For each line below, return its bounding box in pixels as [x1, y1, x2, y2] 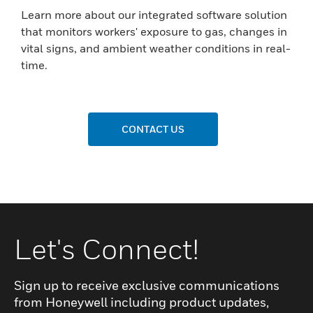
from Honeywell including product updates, [14, 294, 269, 310]
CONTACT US [122, 122, 184, 135]
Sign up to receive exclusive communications [14, 277, 279, 293]
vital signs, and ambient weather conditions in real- [21, 41, 291, 55]
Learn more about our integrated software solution [21, 7, 287, 22]
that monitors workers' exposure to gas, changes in [21, 24, 287, 38]
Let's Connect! [14, 231, 198, 265]
